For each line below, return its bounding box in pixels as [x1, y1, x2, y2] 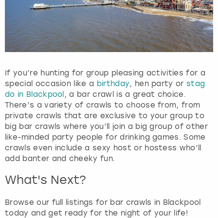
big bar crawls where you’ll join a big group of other [5, 122, 208, 131]
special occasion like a [5, 79, 97, 88]
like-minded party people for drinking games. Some [5, 132, 206, 142]
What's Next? [5, 172, 86, 187]
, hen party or [129, 79, 187, 88]
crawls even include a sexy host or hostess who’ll [5, 143, 201, 152]
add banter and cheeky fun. [5, 154, 115, 163]
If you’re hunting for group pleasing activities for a [5, 68, 205, 77]
